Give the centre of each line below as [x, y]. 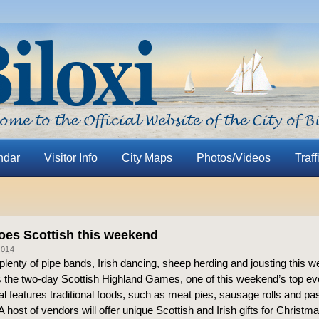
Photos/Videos [233, 158]
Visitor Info [70, 158]
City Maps [147, 158]
